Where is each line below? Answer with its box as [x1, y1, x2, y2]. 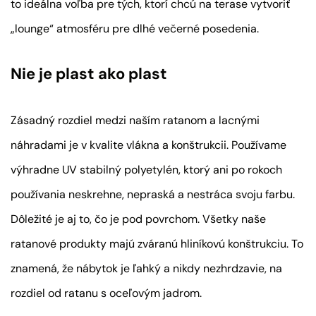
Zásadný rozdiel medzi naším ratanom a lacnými [11, 112, 260, 128]
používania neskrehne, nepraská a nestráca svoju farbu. [11, 186, 295, 202]
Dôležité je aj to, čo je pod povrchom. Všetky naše [11, 211, 266, 226]
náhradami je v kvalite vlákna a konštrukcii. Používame [11, 137, 286, 152]
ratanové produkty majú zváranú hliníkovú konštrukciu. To [11, 236, 303, 251]
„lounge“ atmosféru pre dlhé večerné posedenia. [11, 21, 259, 37]
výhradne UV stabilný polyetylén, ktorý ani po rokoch [11, 162, 282, 177]
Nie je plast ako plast [11, 63, 167, 85]
